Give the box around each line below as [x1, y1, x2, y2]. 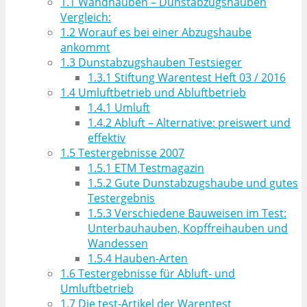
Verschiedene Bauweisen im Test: [112, 205, 286, 221]
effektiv [88, 130, 125, 145]
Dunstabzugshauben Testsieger [75, 54, 242, 70]
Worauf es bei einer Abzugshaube [75, 24, 251, 40]
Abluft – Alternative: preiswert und [112, 114, 291, 130]
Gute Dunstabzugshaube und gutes [112, 175, 298, 191]
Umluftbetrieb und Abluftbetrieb [75, 84, 246, 100]
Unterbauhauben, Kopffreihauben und [88, 220, 288, 236]
